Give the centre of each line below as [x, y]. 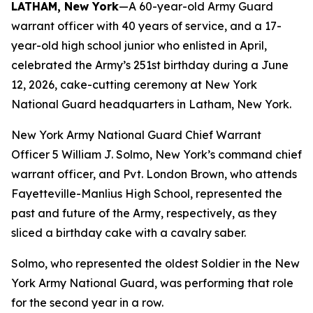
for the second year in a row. [87, 303]
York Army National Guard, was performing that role [152, 283]
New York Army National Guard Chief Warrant [136, 135]
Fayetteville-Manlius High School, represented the [147, 194]
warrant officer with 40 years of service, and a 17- [146, 26]
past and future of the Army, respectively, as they [144, 213]
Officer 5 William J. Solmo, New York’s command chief [156, 154]
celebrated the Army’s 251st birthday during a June [150, 65]
